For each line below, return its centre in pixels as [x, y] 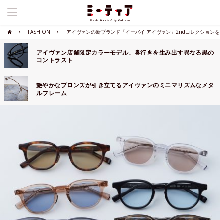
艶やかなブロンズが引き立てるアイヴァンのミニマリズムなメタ [125, 85]
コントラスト [55, 60]
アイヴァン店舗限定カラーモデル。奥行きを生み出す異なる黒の [125, 53]
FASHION [39, 32]
